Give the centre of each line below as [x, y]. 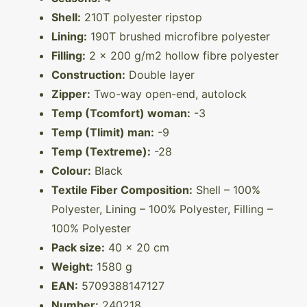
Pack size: [78, 248]
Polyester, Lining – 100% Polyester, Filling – [162, 209]
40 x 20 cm [137, 248]
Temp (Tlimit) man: [103, 133]
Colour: [71, 171]
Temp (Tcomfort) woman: [121, 113]
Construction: [88, 75]
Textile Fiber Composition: [122, 190]
